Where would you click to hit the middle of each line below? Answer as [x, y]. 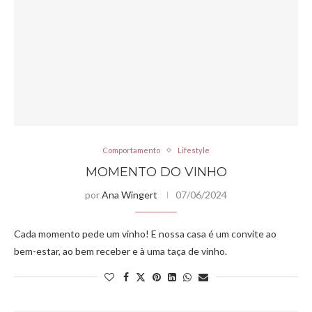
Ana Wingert [130, 195]
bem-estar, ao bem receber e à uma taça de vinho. [120, 251]
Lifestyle [194, 150]
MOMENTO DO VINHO [156, 172]
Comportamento [131, 150]
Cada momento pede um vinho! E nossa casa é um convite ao [145, 234]
